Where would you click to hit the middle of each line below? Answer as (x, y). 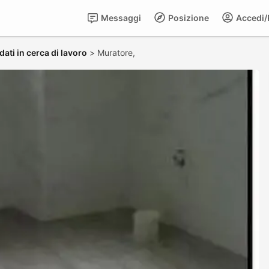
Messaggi (120, 18)
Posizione (188, 18)
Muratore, (117, 53)
